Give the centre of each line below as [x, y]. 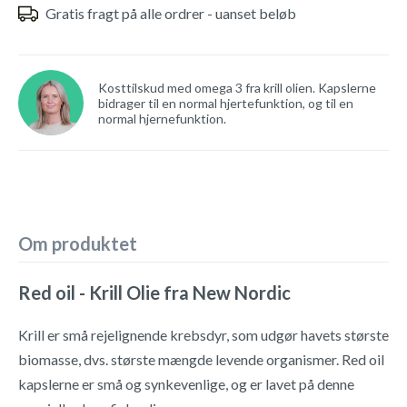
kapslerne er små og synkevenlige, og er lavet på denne [186, 384]
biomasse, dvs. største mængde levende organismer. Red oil [201, 359]
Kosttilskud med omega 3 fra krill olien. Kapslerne [237, 87]
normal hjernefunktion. [162, 118]
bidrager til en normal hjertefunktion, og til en [226, 103]
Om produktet [78, 243]
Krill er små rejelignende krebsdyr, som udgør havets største [203, 335]
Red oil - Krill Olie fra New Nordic [154, 293]
